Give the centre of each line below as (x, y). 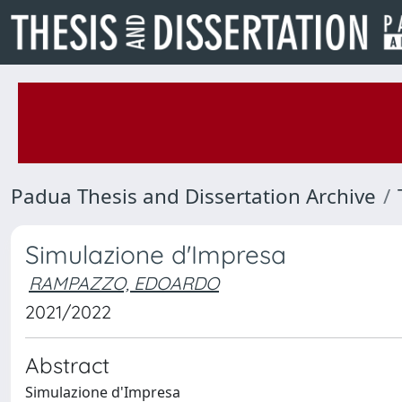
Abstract (67, 365)
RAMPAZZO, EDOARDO (124, 283)
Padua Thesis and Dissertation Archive (193, 196)
